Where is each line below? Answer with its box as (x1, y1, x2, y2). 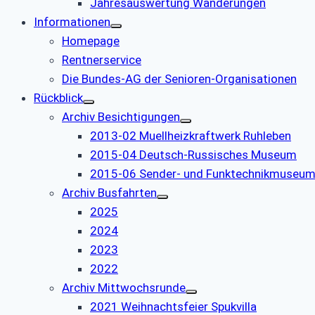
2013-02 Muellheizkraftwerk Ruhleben (90, 129, 291, 143)
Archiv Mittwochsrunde (62, 281, 186, 295)
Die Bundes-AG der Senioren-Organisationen (62, 72, 297, 86)
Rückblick (34, 91, 83, 105)
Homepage (62, 34, 120, 49)
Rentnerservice (62, 53, 141, 67)
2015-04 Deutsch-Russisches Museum (90, 148, 297, 162)
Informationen (34, 15, 110, 30)
